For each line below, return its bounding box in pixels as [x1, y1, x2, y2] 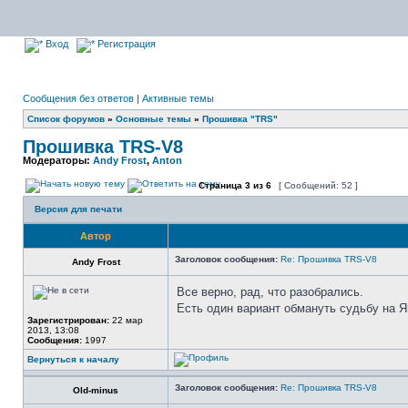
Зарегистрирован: [27, 315, 109, 325]
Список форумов [27, 114, 105, 124]
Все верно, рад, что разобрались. [177, 285, 363, 299]
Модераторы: [23, 155, 93, 166]
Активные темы [142, 93, 214, 104]
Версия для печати [35, 204, 122, 214]
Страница [196, 180, 245, 190]
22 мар [109, 315, 143, 325]
